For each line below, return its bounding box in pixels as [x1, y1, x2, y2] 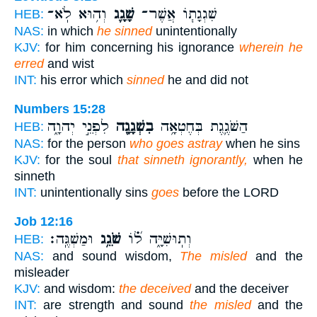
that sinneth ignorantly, [117, 152, 248, 167]
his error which [37, 73, 127, 88]
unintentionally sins [37, 185, 151, 200]
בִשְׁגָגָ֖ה [109, 117, 154, 136]
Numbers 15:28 [14, 101, 105, 116]
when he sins [222, 136, 300, 151]
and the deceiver [191, 281, 289, 296]
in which [44, 24, 97, 39]
